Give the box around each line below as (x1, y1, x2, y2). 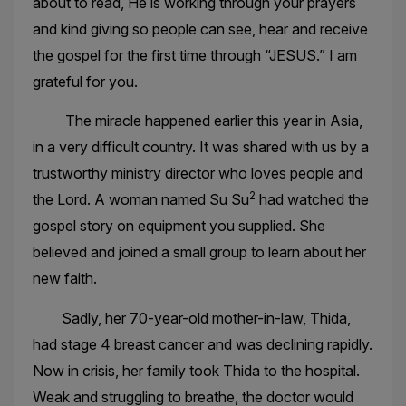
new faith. (32, 269, 97, 288)
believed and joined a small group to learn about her (32, 243, 366, 262)
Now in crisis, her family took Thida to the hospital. (32, 361, 360, 380)
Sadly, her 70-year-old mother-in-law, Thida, (32, 308, 351, 327)
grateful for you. (32, 72, 138, 91)
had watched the (255, 190, 369, 209)
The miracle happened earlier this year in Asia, (32, 111, 362, 130)
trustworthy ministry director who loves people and (32, 164, 362, 183)
